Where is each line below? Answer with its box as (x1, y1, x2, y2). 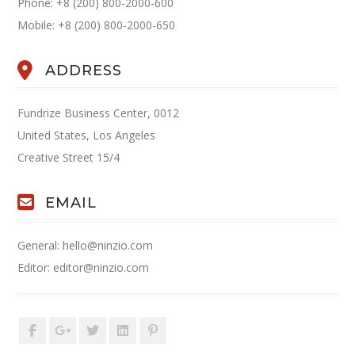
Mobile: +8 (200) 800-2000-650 (17, 17, 176, 33)
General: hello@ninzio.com (17, 238, 154, 254)
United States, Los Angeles (17, 128, 156, 143)
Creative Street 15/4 (17, 150, 120, 166)
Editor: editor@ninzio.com (17, 260, 150, 276)
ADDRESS (45, 62, 123, 80)
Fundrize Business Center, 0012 (17, 105, 180, 121)
